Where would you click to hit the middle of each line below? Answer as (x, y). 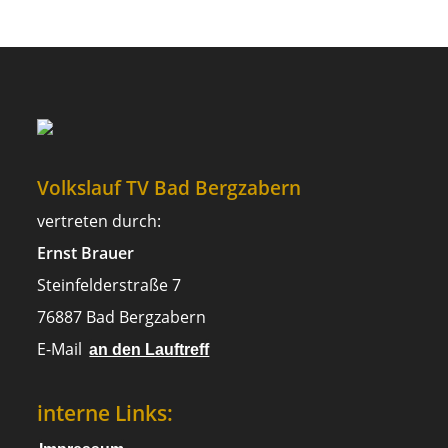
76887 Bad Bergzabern (122, 317)
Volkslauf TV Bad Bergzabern (169, 188)
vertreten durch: (99, 221)
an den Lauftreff (149, 350)
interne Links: (105, 413)
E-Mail (60, 349)
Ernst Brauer (86, 253)
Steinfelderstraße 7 (109, 285)
